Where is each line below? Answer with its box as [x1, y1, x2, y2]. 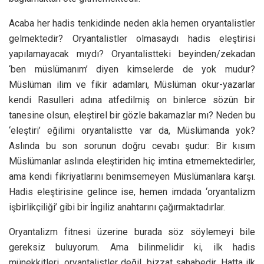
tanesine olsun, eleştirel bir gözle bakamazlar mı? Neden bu [9, 109, 255, 121]
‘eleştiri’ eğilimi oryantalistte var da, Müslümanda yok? [9, 124, 255, 136]
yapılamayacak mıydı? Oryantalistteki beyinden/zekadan [9, 48, 255, 60]
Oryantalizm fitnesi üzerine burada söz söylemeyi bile [9, 226, 255, 237]
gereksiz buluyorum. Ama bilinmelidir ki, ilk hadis [9, 241, 255, 253]
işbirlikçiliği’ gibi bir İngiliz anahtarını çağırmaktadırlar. [9, 201, 225, 213]
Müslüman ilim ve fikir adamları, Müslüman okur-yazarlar [9, 78, 255, 90]
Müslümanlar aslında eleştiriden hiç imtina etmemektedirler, [9, 155, 255, 167]
